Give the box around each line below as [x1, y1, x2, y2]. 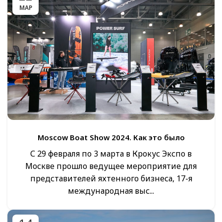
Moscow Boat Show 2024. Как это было [37, 132, 185, 142]
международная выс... [68, 185, 154, 196]
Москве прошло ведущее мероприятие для [25, 160, 197, 171]
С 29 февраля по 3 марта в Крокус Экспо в [30, 148, 192, 159]
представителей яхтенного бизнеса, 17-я [30, 172, 192, 184]
